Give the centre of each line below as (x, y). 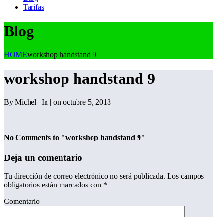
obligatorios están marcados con (54, 185)
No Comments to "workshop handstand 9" (75, 138)
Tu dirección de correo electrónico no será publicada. (85, 176)
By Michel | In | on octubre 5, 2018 (57, 102)
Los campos (185, 176)
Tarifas (34, 7)
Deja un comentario (43, 157)
